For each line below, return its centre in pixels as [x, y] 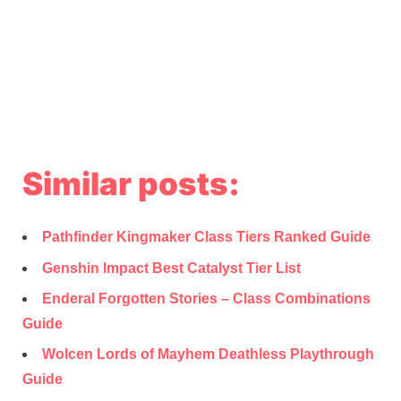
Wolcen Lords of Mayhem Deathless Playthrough [208, 354]
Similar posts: [131, 183]
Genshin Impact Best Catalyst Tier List [171, 268]
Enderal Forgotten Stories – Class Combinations [206, 299]
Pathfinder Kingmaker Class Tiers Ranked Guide [206, 237]
